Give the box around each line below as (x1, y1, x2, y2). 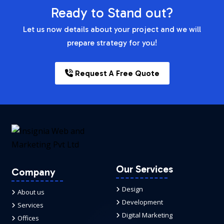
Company (11, 166, 55, 178)
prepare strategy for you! (67, 38, 157, 47)
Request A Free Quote (72, 68, 159, 78)
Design (122, 184, 143, 193)
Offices (17, 213, 39, 222)
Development (122, 197, 163, 206)
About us (17, 187, 44, 196)
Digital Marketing (122, 210, 172, 219)
